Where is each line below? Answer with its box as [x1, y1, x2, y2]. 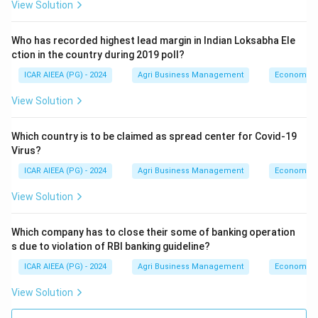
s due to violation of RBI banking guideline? [11, 241, 210, 252]
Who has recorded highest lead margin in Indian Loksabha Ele [11, 35, 295, 46]
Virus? [11, 145, 41, 156]
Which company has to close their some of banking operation [11, 226, 295, 238]
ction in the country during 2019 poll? [11, 49, 185, 60]
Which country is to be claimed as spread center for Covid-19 [11, 131, 297, 142]
